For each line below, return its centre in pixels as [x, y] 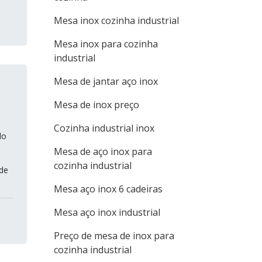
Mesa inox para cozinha [106, 44]
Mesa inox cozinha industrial [116, 20]
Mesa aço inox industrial [107, 212]
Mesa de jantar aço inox [106, 81]
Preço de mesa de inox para [114, 236]
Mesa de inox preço [96, 105]
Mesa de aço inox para [103, 151]
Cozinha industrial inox [104, 128]
